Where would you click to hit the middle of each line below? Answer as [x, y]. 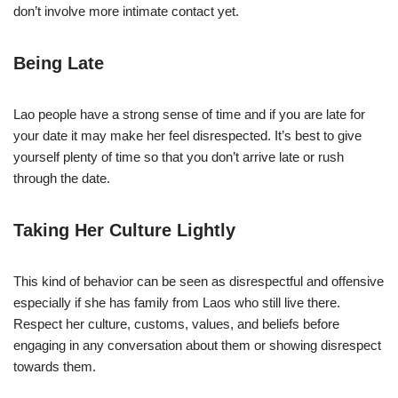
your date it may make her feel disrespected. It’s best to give [187, 135]
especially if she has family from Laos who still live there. [177, 302]
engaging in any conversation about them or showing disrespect [197, 345]
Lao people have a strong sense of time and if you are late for [189, 114]
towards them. [55, 366]
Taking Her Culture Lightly [124, 230]
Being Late [59, 63]
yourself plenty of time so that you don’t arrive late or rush [179, 156]
